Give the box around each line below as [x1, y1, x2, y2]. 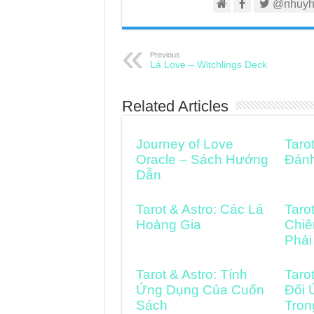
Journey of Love [135, 137, 233, 151]
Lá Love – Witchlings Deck [149, 59, 267, 70]
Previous [149, 50, 180, 59]
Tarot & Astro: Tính [135, 267, 247, 282]
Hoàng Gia [135, 217, 201, 232]
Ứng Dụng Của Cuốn [135, 282, 264, 297]
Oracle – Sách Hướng [135, 152, 268, 167]
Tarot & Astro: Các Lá [135, 202, 264, 217]
